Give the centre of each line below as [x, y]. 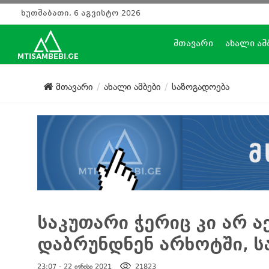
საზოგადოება [201, 87]
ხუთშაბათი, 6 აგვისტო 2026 [81, 13]
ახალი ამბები [132, 87]
